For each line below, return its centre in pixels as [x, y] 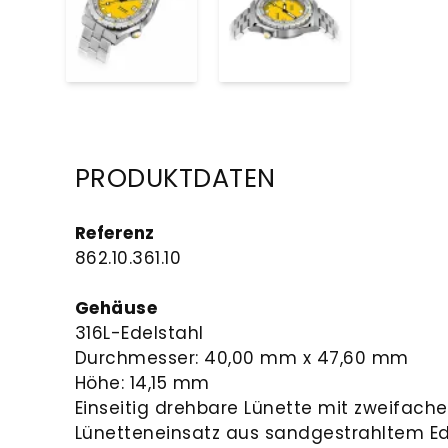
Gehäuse [116, 307]
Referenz [114, 232]
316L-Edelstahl [139, 332]
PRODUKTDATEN [175, 178]
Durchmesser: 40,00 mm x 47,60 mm [241, 357]
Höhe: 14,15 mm [142, 382]
